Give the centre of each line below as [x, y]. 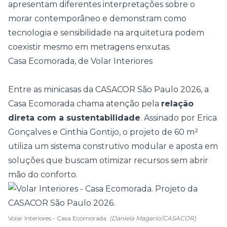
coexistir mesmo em [49, 47]
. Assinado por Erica [179, 118]
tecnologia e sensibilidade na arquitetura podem [106, 33]
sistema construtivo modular [109, 146]
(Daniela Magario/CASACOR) [153, 218]
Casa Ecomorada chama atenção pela [85, 104]
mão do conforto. [43, 175]
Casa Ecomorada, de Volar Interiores [80, 61]
